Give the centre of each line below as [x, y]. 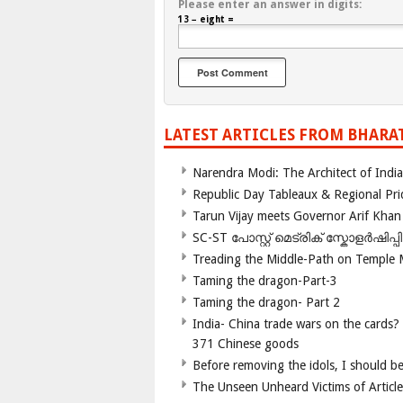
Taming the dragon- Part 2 [266, 303]
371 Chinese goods [246, 344]
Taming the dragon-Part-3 [265, 281]
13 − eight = [206, 20]
